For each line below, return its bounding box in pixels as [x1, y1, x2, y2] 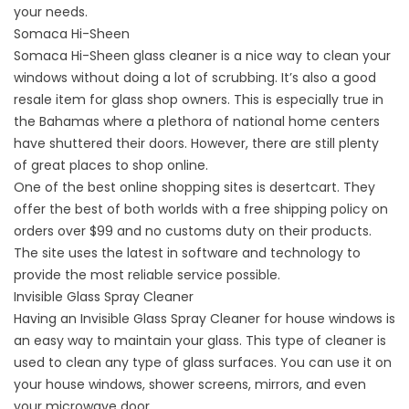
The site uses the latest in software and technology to [14, 244, 361, 263]
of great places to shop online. [14, 156, 208, 175]
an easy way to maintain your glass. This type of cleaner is [14, 331, 386, 351]
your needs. [14, 3, 88, 22]
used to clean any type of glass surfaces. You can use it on [14, 353, 392, 372]
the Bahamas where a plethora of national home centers [14, 112, 380, 131]
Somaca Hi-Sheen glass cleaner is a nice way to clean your [14, 47, 391, 66]
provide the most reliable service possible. [14, 266, 280, 285]
